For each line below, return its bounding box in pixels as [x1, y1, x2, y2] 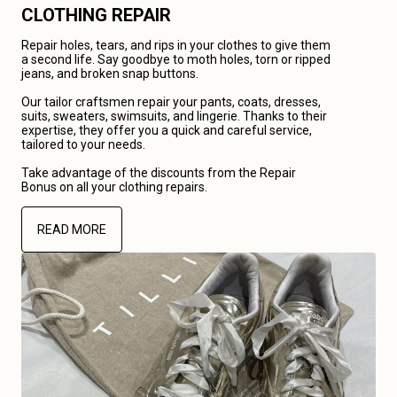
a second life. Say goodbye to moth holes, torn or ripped [21, 52, 331, 66]
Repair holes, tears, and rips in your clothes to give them [21, 38, 331, 52]
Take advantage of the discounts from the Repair [21, 166, 296, 180]
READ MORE [37, 222, 106, 237]
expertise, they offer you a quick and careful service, [21, 123, 312, 137]
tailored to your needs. [21, 137, 145, 152]
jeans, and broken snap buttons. [21, 66, 198, 81]
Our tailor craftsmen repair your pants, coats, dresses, [21, 95, 321, 109]
